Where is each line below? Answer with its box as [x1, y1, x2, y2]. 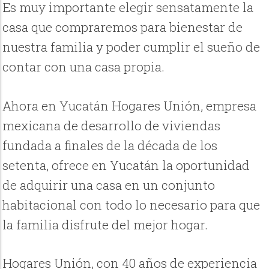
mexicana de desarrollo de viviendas [2, 116, 221, 134]
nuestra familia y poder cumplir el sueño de [2, 38, 261, 56]
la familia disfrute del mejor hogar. [2, 216, 208, 233]
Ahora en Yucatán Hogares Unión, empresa [2, 97, 257, 114]
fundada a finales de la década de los [2, 136, 218, 154]
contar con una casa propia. [2, 58, 165, 76]
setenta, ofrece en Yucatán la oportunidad [2, 156, 250, 174]
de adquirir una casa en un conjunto [2, 176, 216, 193]
